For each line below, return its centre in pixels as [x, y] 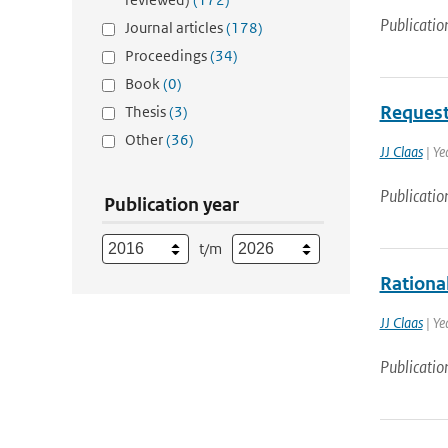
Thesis [147, 111]
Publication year [171, 204]
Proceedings [167, 55]
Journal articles [175, 27]
